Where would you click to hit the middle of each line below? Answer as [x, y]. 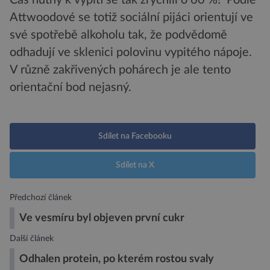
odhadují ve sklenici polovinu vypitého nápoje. [131, 52]
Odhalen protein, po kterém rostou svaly [117, 259]
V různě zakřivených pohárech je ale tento [120, 70]
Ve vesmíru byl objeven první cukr [102, 218]
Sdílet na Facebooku [135, 136]
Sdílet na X [135, 165]
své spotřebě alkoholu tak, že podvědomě [118, 35]
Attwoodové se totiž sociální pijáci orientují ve [131, 17]
